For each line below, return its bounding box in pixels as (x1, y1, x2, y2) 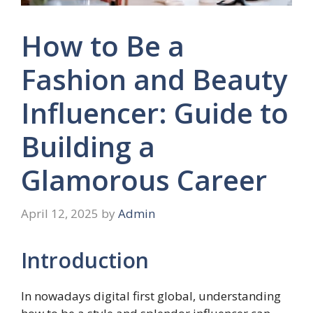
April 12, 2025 (21, 205, 99, 221)
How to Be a (21, 27, 184, 66)
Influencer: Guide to (21, 94, 289, 133)
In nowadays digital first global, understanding (21, 287, 281, 304)
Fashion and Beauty (21, 60, 287, 99)
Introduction (21, 245, 149, 275)
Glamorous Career (21, 161, 267, 200)
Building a (21, 127, 155, 166)
